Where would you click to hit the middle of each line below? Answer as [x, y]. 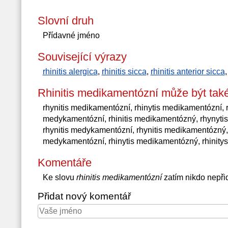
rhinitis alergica [70, 72]
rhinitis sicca [124, 72]
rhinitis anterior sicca [188, 72]
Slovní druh [65, 21]
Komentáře [64, 163]
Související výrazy [82, 57]
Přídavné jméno [71, 35]
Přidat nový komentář [84, 196]
